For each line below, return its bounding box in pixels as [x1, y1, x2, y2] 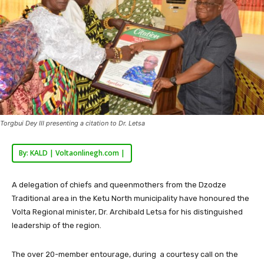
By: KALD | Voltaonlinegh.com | [19, 147, 125, 158]
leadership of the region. [12, 220, 101, 230]
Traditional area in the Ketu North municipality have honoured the [12, 193, 249, 203]
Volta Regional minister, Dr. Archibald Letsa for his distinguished [12, 207, 243, 216]
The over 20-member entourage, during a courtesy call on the [12, 249, 238, 259]
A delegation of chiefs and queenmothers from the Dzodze [12, 180, 226, 189]
